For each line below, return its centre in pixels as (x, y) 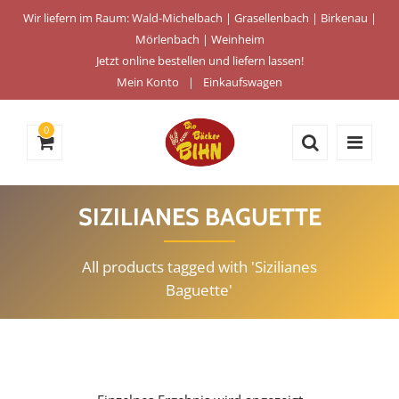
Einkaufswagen (243, 82)
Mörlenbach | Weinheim (199, 39)
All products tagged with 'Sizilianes (199, 267)
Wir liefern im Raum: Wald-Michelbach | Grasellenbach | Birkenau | (199, 18)
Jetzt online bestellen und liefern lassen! (199, 61)
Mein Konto (148, 82)
